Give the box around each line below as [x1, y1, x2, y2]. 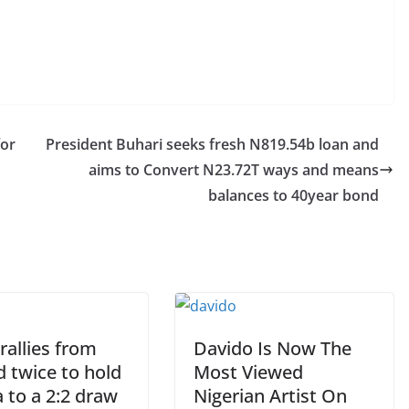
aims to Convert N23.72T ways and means [89, 160, 379, 180]
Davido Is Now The [194, 336, 351, 361]
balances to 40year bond [208, 185, 379, 205]
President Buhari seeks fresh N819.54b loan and [46, 134, 379, 154]
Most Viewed [194, 360, 303, 384]
